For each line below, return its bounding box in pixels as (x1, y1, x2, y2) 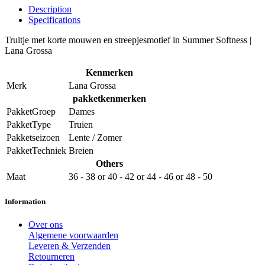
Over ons (28, 219, 63, 230)
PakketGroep (7, 106, 56, 117)
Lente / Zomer (69, 132, 122, 143)
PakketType (7, 119, 51, 130)
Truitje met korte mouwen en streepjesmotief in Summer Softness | (5, 35, 251, 46)
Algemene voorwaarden (28, 230, 118, 241)
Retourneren (28, 251, 75, 262)
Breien (69, 146, 93, 156)
